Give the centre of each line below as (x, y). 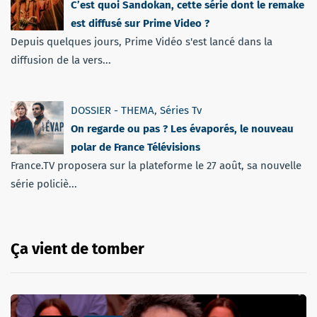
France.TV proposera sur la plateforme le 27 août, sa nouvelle (156, 165)
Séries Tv (181, 110)
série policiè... (44, 184)
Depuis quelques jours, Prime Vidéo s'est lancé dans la (142, 41)
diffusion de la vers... (61, 60)
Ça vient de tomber (77, 248)
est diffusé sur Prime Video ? (140, 23)
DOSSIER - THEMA (113, 110)
